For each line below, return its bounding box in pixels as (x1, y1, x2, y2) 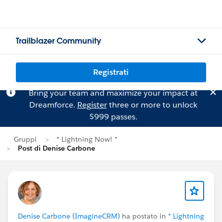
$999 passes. (89, 111, 137, 122)
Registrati (93, 67, 129, 77)
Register (77, 100, 107, 110)
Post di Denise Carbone (18, 144, 95, 153)
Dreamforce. (29, 100, 77, 110)
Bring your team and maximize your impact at (28, 88, 198, 98)
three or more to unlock (107, 100, 197, 110)
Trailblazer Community (16, 36, 101, 46)
